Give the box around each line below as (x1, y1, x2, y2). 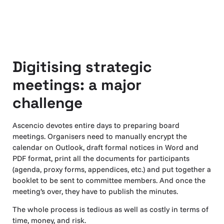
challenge (12, 92, 82, 112)
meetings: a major (12, 74, 141, 94)
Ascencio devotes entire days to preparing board (12, 120, 179, 130)
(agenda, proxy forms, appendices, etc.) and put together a (12, 164, 211, 174)
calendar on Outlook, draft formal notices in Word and (12, 142, 198, 152)
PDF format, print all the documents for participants (12, 153, 189, 163)
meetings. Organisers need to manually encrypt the (12, 131, 187, 141)
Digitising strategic (12, 56, 152, 76)
